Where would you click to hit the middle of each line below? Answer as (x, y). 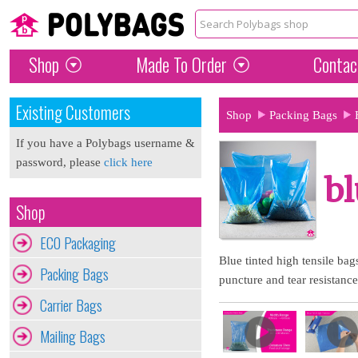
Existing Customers (73, 112)
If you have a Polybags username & (105, 143)
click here (128, 162)
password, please (60, 162)
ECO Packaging (78, 243)
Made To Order (181, 65)
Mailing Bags (73, 336)
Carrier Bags (71, 305)
